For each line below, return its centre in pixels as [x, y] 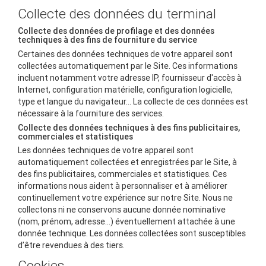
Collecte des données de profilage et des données [116, 31]
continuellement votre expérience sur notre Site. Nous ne [125, 198]
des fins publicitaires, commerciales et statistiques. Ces [122, 174]
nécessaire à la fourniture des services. [91, 113]
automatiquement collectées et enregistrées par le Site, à [127, 162]
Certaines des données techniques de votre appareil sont [125, 54]
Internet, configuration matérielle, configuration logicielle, [125, 89]
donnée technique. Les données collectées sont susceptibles [132, 234]
